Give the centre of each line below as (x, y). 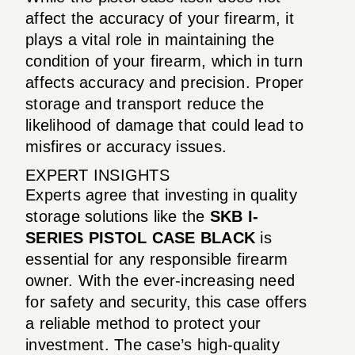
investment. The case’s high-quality (153, 344)
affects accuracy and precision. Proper (165, 82)
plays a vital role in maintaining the (150, 39)
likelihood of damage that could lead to (164, 125)
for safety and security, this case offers (166, 302)
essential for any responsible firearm (157, 259)
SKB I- (234, 216)
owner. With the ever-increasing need (160, 280)
